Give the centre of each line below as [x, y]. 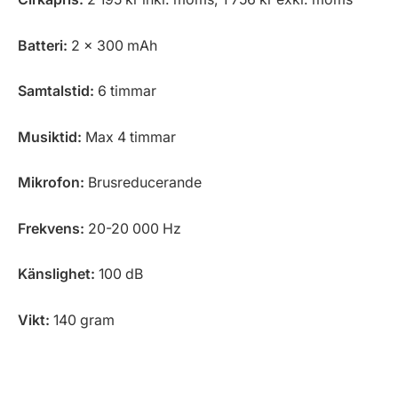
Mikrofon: [51, 183]
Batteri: [43, 45]
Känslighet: [56, 275]
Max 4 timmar [129, 137]
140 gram [82, 320]
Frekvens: [51, 228]
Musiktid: [50, 137]
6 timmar [125, 92]
